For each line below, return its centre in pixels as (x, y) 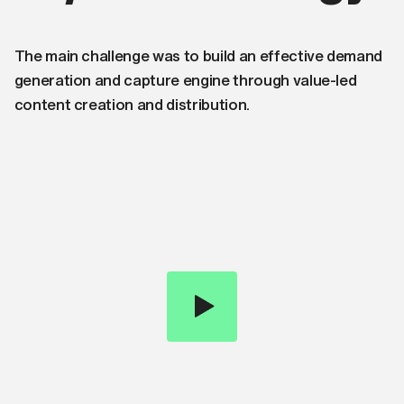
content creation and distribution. (132, 104)
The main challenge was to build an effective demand (198, 55)
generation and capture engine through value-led (185, 79)
